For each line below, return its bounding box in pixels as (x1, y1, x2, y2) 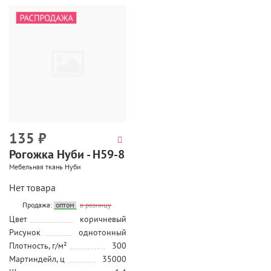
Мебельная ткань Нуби (9, 162, 81, 171)
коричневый (80, 214, 126, 224)
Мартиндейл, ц (9, 253, 65, 264)
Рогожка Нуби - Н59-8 (9, 146, 125, 162)
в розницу (80, 200, 111, 209)
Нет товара (9, 181, 56, 194)
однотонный (79, 227, 126, 238)
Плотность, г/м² (9, 240, 67, 251)
